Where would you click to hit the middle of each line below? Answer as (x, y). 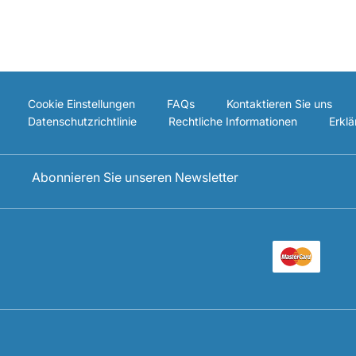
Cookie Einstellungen (81, 104)
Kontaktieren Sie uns (279, 104)
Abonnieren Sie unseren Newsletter (135, 177)
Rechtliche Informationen (233, 121)
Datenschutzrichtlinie (82, 121)
